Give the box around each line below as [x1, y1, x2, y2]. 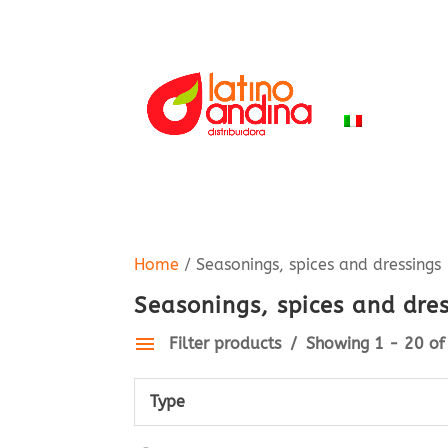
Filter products [169, 334, 287, 353]
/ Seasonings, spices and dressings [179, 255, 442, 274]
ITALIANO [367, 111, 445, 131]
